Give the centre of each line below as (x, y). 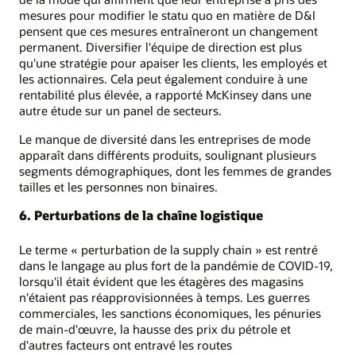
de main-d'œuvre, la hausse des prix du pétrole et (155, 329)
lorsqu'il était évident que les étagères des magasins (161, 282)
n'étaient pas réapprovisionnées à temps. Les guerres (164, 298)
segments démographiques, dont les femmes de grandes (175, 170)
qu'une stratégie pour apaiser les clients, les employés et (173, 62)
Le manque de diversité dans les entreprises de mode (165, 139)
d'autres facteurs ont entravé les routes (126, 345)
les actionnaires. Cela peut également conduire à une (163, 78)
